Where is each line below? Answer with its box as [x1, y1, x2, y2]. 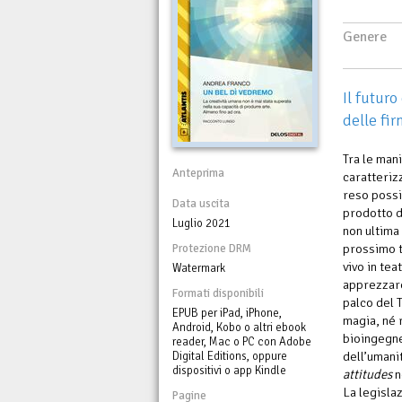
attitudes [343, 365, 392, 382]
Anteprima [172, 165, 224, 180]
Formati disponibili [172, 285, 264, 301]
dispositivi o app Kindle [172, 363, 286, 378]
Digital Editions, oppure [172, 348, 287, 363]
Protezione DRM [172, 240, 251, 256]
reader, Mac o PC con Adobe [172, 334, 311, 349]
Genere [343, 27, 387, 46]
